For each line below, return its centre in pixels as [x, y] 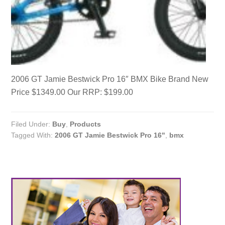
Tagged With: [33, 135]
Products [86, 124]
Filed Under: [32, 124]
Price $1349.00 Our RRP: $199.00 [72, 92]
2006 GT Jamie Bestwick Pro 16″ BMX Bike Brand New [110, 79]
